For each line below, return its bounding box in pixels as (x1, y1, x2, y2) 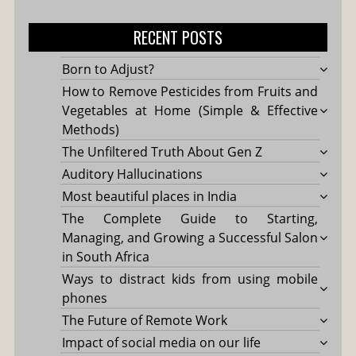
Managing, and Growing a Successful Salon (61, 228, 319, 246)
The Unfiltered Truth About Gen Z (61, 142, 262, 161)
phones (61, 288, 107, 307)
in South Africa (61, 247, 149, 265)
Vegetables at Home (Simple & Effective (61, 101, 319, 119)
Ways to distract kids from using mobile (61, 269, 319, 288)
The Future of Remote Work (61, 311, 227, 329)
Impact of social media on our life (61, 333, 261, 351)
